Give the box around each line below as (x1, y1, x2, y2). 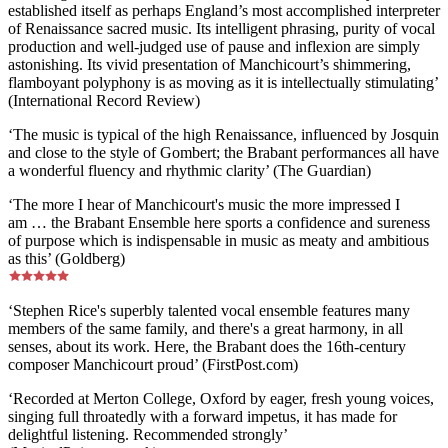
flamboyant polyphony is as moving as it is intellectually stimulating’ (8, 73, 438, 91)
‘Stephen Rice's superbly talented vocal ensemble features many (8, 301, 410, 319)
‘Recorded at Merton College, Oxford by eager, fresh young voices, (8, 389, 434, 407)
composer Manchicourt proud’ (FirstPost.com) (8, 355, 298, 373)
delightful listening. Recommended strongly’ (8, 425, 287, 443)
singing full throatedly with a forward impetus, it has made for (8, 407, 397, 425)
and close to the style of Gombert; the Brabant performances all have (8, 143, 439, 161)
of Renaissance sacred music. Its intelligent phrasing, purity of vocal (8, 19, 435, 37)
